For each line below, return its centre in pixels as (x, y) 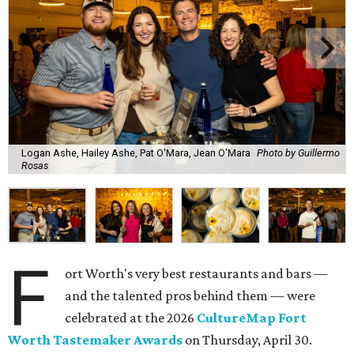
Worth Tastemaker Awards (95, 340)
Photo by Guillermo (298, 153)
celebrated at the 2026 (131, 318)
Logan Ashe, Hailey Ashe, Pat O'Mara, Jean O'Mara (136, 153)
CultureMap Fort (252, 318)
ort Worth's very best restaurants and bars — (197, 274)
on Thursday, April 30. (247, 340)
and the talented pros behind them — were (190, 296)
